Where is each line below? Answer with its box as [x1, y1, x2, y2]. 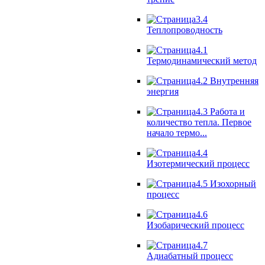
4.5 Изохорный [196, 178, 256, 189]
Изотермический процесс [147, 158, 250, 169]
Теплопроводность [147, 24, 222, 35]
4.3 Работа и [196, 106, 245, 117]
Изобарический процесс [147, 219, 244, 230]
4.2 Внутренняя [196, 75, 258, 86]
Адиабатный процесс [147, 250, 233, 261]
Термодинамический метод [147, 55, 257, 66]
